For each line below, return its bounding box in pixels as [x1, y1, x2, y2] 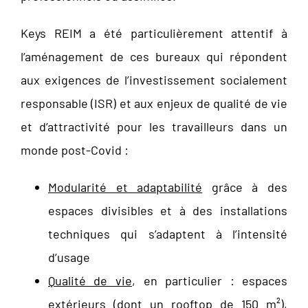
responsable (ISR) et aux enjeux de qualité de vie [20, 95, 288, 111]
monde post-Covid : [20, 142, 129, 157]
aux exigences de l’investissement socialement [20, 71, 288, 87]
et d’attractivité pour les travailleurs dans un [20, 118, 288, 134]
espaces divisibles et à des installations [47, 202, 288, 218]
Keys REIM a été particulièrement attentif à [20, 25, 288, 41]
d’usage [47, 249, 90, 265]
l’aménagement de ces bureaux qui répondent [20, 48, 288, 64]
